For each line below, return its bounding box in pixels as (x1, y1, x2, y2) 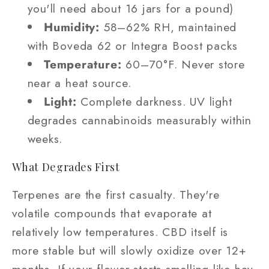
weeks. (27, 130, 63, 147)
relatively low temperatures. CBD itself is (11, 223, 229, 240)
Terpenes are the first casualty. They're (11, 186, 220, 203)
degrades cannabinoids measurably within (27, 111, 252, 128)
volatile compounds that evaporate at (11, 204, 212, 222)
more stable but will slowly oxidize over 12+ (11, 241, 247, 259)
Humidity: (44, 18, 100, 35)
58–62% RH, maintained (100, 18, 237, 35)
